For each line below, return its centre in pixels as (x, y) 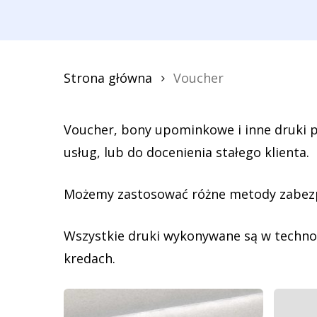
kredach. (90, 258)
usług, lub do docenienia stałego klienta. (186, 152)
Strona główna (108, 78)
